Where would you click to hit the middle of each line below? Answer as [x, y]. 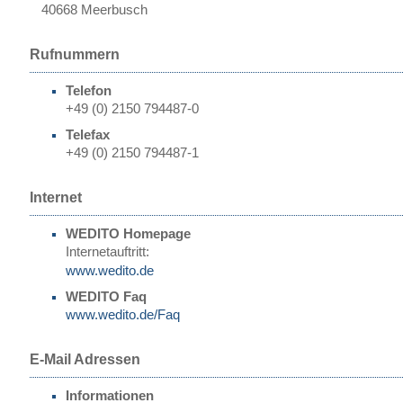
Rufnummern [75, 54]
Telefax [88, 135]
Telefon [89, 91]
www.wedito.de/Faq [123, 315]
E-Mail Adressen [85, 359]
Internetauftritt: [107, 252]
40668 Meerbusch [94, 10]
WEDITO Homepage [128, 234]
